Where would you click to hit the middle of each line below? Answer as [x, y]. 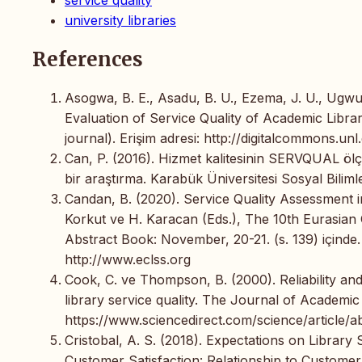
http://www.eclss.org [128, 259]
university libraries [120, 20]
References [88, 59]
